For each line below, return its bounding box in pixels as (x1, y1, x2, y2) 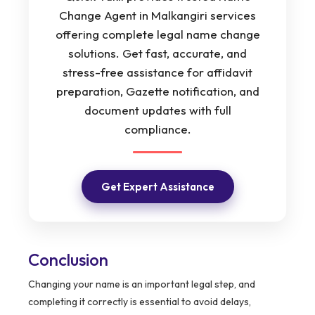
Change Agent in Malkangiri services (59, 7, 256, 22)
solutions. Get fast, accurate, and (68, 45, 247, 60)
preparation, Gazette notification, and (56, 83, 259, 98)
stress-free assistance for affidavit (63, 64, 252, 79)
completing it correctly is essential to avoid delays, (28, 295, 251, 308)
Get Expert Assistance (101, 179, 214, 193)
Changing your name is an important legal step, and (28, 277, 255, 290)
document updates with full (84, 102, 231, 117)
